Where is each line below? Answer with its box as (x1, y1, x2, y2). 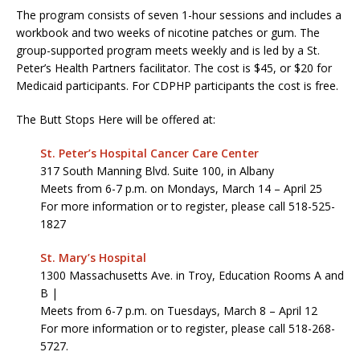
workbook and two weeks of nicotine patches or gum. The (16, 24, 320, 40)
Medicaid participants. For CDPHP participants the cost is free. (16, 77, 338, 93)
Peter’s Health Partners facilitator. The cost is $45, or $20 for (16, 59, 332, 76)
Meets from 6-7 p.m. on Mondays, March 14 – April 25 (40, 180, 322, 196)
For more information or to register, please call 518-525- (40, 198, 335, 214)
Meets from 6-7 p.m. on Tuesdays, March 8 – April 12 (40, 302, 317, 318)
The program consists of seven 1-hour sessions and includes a (16, 6, 342, 22)
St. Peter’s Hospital (40, 145, 147, 161)
